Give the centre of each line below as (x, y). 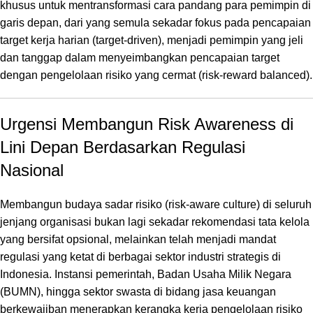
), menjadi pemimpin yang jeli (231, 40)
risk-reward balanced (254, 75)
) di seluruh (284, 204)
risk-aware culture (212, 204)
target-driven (127, 40)
